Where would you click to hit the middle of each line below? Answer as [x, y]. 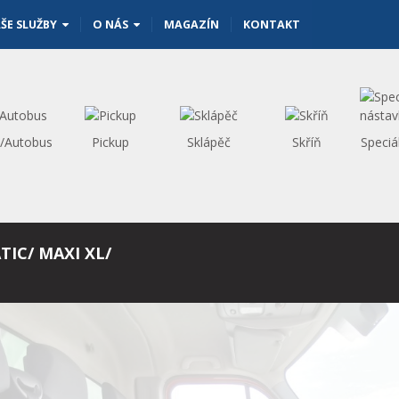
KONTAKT [272, 24]
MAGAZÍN [191, 24]
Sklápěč [208, 142]
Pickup [110, 142]
